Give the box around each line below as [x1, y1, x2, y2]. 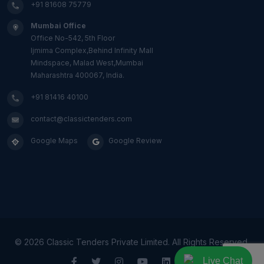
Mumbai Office [31, 21, 86, 31]
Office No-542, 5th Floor [31, 34, 115, 43]
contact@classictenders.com [31, 114, 132, 124]
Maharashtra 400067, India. [31, 71, 124, 80]
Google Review [108, 136, 162, 146]
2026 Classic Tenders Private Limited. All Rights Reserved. [24, 237, 249, 247]
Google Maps [31, 136, 78, 146]
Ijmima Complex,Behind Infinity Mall [31, 46, 153, 55]
